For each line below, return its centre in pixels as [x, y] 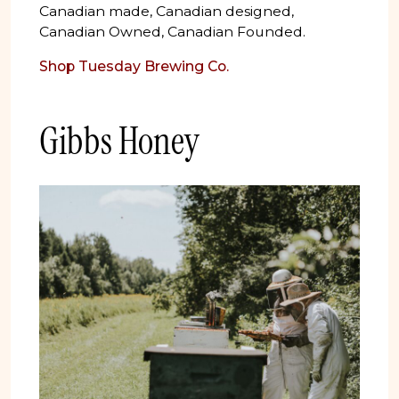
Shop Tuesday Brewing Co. [134, 67]
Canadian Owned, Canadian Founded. [172, 32]
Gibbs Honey [119, 142]
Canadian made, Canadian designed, [167, 12]
